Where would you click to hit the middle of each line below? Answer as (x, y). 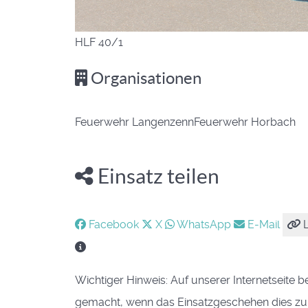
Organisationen (144, 78)
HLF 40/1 (99, 43)
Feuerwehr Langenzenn (134, 122)
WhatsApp (204, 224)
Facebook (114, 224)
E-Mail (264, 224)
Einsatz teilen (156, 176)
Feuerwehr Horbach (245, 122)
